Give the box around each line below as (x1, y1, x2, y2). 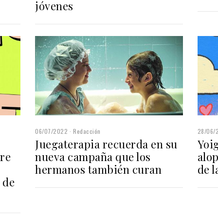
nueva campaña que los (35, 149, 151, 164)
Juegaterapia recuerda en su (35, 136, 178, 151)
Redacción (73, 127, 101, 135)
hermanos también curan (35, 162, 162, 177)
